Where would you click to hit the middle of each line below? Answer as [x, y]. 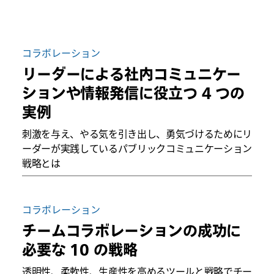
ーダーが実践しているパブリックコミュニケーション [137, 149]
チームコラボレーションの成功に [131, 230]
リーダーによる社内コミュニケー [131, 74]
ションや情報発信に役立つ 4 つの [133, 93]
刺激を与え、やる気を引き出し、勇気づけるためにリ [137, 134]
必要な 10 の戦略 [80, 249]
